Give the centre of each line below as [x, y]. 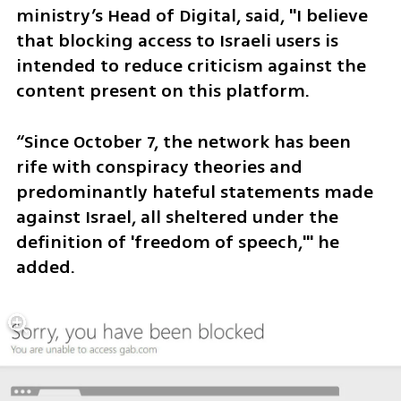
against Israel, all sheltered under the [177, 217]
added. [45, 267]
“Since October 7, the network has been [183, 141]
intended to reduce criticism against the [191, 65]
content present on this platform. [165, 90]
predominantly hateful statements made [194, 192]
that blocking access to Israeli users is [177, 40]
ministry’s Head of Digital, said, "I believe [192, 15]
